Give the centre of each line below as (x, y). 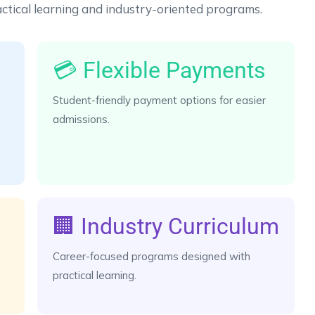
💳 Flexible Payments (159, 70)
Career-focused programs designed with (152, 256)
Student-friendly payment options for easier (159, 100)
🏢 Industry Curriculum (166, 226)
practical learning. (95, 275)
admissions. (81, 119)
